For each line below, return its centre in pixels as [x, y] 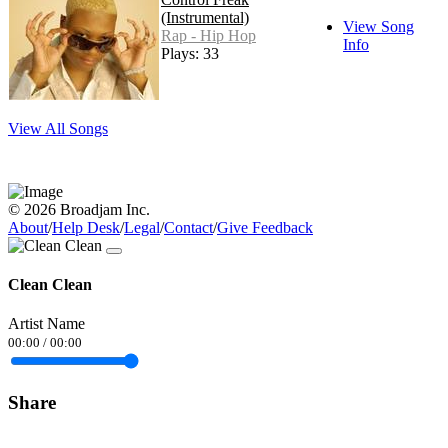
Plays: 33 [190, 53]
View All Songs [58, 128]
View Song [378, 26]
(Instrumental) [205, 17]
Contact [188, 227]
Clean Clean [50, 284]
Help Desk [86, 227]
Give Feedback [265, 227]
